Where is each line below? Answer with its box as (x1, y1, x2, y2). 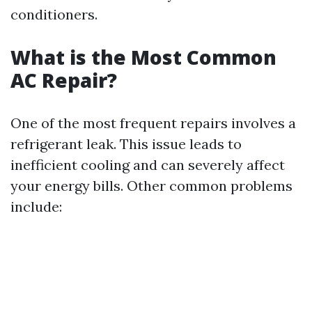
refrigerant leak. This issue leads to (10, 135, 242, 153)
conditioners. (10, 6, 97, 24)
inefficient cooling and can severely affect (10, 156, 285, 174)
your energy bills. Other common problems (10, 177, 292, 195)
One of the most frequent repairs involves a (10, 114, 296, 132)
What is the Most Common (10, 44, 276, 71)
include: (10, 198, 62, 216)
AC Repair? (10, 67, 117, 94)
